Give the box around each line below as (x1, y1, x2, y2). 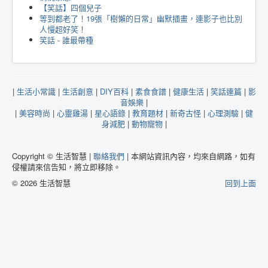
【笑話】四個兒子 (39, 2, 102, 14)
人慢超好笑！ (39, 23, 86, 35)
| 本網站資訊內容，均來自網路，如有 (124, 150, 255, 162)
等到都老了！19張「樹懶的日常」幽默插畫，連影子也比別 (39, 13, 242, 25)
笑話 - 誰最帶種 (39, 34, 93, 46)
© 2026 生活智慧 (12, 177, 71, 189)
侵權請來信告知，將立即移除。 (12, 161, 121, 173)
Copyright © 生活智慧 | (12, 150, 93, 162)
